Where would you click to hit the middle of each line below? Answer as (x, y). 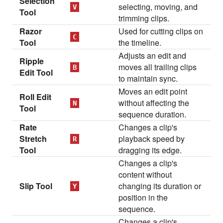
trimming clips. (144, 18)
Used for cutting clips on (161, 31)
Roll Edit (36, 97)
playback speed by (152, 139)
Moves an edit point (153, 91)
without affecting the (154, 103)
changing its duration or (160, 186)
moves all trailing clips (158, 67)
